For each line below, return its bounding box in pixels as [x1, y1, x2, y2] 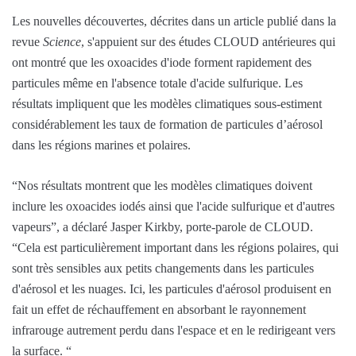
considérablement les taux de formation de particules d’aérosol [12, 117, 323, 131]
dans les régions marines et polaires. [12, 137, 191, 152]
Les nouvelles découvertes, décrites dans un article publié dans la [12, 14, 336, 28]
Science [43, 34, 81, 48]
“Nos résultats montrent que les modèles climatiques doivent [12, 178, 312, 192]
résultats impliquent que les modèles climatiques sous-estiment [12, 96, 322, 110]
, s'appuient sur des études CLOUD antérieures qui [81, 34, 335, 48]
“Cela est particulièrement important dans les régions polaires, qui [12, 240, 339, 254]
